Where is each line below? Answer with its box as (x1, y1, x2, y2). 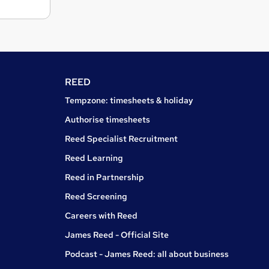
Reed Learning (65, 153, 123, 164)
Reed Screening (65, 191, 127, 202)
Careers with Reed (65, 210, 138, 222)
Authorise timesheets (65, 114, 150, 125)
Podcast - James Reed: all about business (65, 249, 229, 260)
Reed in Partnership (65, 172, 144, 183)
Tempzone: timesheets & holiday (65, 95, 193, 106)
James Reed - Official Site (65, 229, 169, 241)
